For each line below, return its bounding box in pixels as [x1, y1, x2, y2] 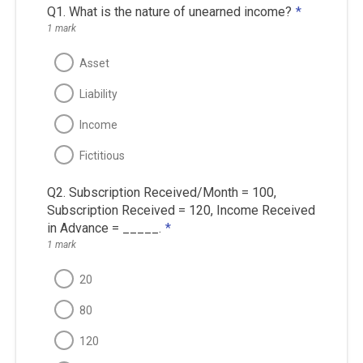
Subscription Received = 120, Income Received [46, 202, 315, 218]
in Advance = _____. [46, 220, 161, 236]
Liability [79, 87, 117, 100]
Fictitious [79, 148, 125, 162]
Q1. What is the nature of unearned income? [46, 3, 292, 19]
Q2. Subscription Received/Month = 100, [46, 184, 276, 200]
